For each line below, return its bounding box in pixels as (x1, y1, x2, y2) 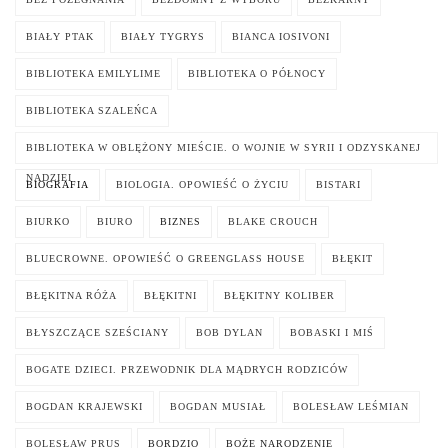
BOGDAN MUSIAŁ (170, 401, 266, 413)
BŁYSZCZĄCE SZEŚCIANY (26, 327, 169, 339)
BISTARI (316, 179, 361, 191)
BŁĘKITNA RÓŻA (26, 290, 117, 302)
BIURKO (26, 216, 70, 228)
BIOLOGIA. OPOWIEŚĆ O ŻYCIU (116, 179, 289, 191)
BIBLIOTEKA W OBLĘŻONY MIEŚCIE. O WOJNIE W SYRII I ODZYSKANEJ (26, 142, 421, 154)
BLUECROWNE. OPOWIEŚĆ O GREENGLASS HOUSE (26, 253, 305, 265)
